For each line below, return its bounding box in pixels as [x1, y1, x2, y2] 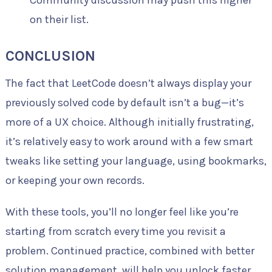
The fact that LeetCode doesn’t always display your [5, 76, 251, 90]
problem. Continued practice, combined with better [5, 244, 254, 258]
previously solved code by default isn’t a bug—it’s [5, 96, 244, 110]
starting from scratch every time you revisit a [5, 225, 226, 239]
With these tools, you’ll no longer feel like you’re [5, 205, 239, 219]
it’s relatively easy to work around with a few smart [5, 135, 253, 149]
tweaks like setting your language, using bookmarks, [5, 154, 267, 168]
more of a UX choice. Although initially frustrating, [5, 115, 254, 129]
